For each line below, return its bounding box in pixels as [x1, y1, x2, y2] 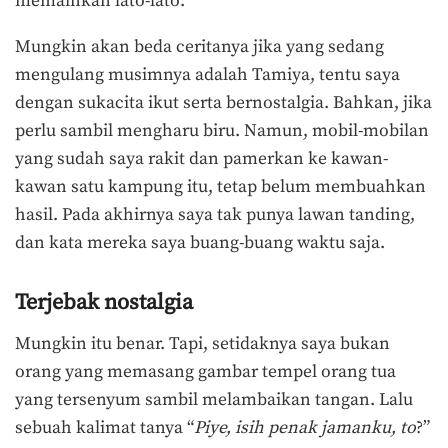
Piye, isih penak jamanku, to [194, 416, 416, 439]
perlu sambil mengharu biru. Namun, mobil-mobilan [15, 119, 429, 142]
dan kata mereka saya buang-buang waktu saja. [15, 231, 385, 254]
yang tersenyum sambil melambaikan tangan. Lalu [15, 388, 413, 411]
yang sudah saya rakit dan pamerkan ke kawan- [15, 147, 388, 170]
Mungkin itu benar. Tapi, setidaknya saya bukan [15, 332, 390, 355]
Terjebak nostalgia [15, 288, 193, 316]
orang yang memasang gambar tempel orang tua [15, 360, 396, 383]
